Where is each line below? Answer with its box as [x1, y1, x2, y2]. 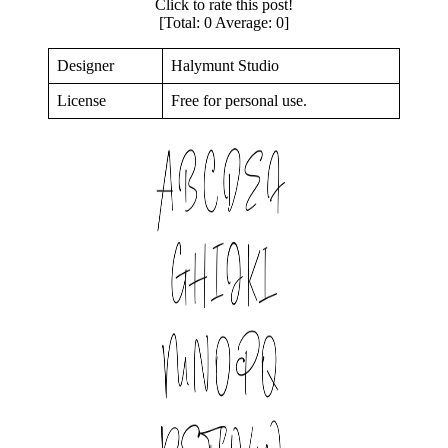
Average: [212, 14, 276, 32]
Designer [57, 57, 114, 75]
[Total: [159, 14, 204, 32]
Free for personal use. [171, 92, 307, 110]
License [57, 92, 106, 110]
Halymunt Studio [171, 57, 279, 75]
